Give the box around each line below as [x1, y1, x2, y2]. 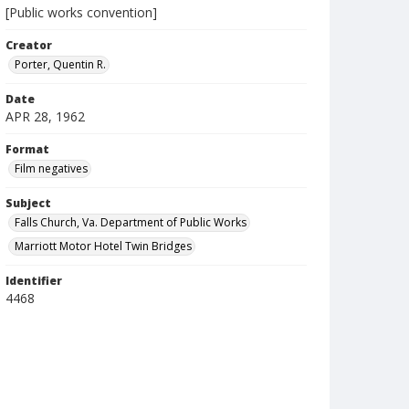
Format [5, 142, 49, 157]
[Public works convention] [5, 4, 157, 21]
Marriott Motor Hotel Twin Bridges [15, 238, 192, 254]
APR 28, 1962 [5, 108, 85, 125]
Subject [5, 195, 51, 211]
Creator [5, 37, 52, 53]
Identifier [5, 273, 62, 288]
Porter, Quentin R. [15, 57, 106, 72]
